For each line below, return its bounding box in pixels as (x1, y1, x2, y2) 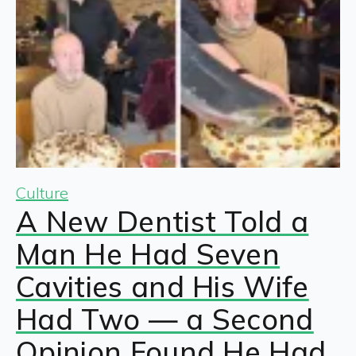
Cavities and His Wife (16, 269, 309, 305)
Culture (16, 183, 68, 203)
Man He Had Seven (16, 236, 281, 273)
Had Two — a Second (16, 301, 314, 338)
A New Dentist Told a (16, 203, 309, 240)
